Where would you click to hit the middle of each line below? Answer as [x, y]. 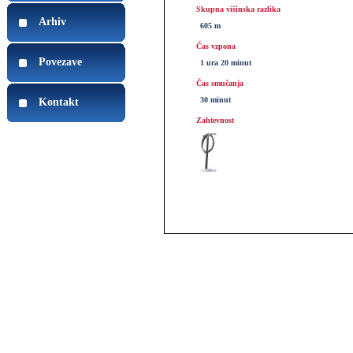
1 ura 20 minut [226, 63]
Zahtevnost [215, 120]
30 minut [216, 100]
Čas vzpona [216, 46]
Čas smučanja [220, 83]
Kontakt [59, 102]
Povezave [60, 62]
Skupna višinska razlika [238, 9]
